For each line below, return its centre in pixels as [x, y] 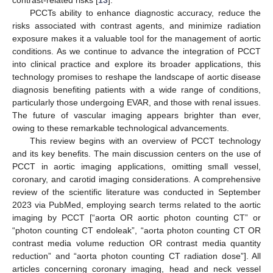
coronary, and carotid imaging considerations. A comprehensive [136, 179]
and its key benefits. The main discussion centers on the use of [136, 153]
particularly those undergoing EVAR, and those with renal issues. [136, 102]
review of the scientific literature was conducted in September [136, 192]
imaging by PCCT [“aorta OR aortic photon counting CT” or [136, 217]
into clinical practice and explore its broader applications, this [136, 64]
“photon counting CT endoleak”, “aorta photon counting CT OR [136, 230]
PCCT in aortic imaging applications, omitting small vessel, [136, 166]
